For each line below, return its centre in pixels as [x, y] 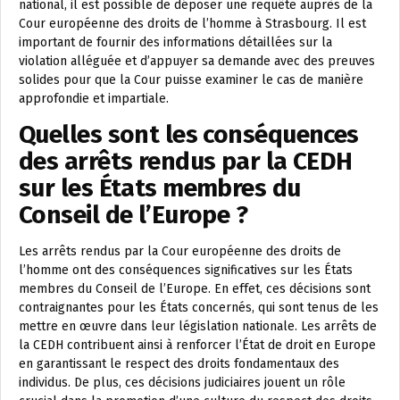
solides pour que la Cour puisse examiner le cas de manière [191, 80]
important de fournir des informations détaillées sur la [175, 43]
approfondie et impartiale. [94, 99]
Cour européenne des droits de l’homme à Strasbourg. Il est [192, 24]
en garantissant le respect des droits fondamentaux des [179, 364]
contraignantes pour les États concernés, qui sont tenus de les [199, 308]
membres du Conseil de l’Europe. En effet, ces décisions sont [195, 289]
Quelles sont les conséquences [189, 135]
